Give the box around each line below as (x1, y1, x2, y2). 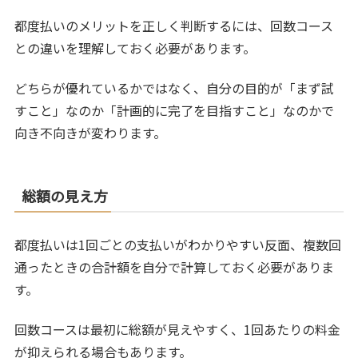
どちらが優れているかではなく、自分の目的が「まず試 (14, 78, 335, 97)
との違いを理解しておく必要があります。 (14, 38, 257, 58)
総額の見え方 (22, 185, 109, 206)
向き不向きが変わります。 (14, 122, 167, 142)
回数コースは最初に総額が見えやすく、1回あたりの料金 (14, 320, 341, 340)
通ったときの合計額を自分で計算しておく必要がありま (14, 257, 335, 276)
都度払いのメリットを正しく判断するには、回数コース (14, 15, 334, 35)
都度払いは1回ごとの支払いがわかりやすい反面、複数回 (14, 234, 342, 254)
